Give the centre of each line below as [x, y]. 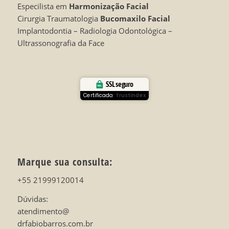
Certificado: [99, 95]
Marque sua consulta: [65, 162]
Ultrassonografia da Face [61, 43]
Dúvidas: [32, 199]
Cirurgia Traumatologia [59, 19]
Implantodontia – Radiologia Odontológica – [95, 31]
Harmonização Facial [109, 6]
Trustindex [130, 95]
